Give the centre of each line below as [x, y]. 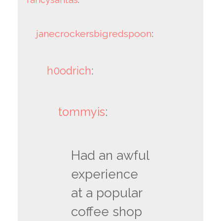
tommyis [82, 112]
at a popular [107, 193]
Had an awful [110, 156]
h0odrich [69, 71]
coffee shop [107, 212]
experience [105, 174]
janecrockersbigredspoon [94, 34]
